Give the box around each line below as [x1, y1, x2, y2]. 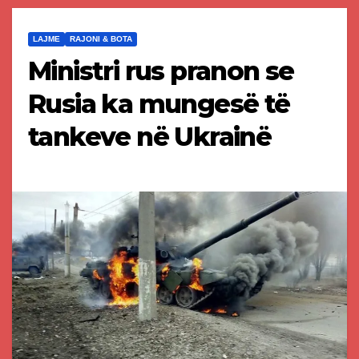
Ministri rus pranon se [28, 55, 294, 87]
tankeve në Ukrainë [28, 121, 272, 153]
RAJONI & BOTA [70, 34, 132, 44]
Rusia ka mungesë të [28, 88, 290, 120]
